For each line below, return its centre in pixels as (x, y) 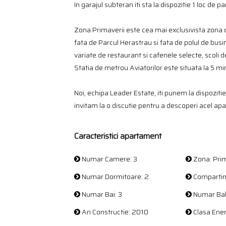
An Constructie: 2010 (114, 212)
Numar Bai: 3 (101, 194)
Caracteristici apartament (118, 136)
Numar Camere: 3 (109, 159)
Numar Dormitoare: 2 (115, 177)
